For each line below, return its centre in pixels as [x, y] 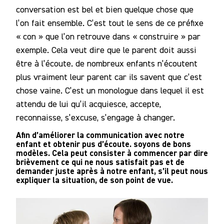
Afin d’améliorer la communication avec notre [100, 135]
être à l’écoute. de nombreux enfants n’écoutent [107, 63]
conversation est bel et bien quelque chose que [105, 9]
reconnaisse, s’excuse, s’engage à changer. [95, 117]
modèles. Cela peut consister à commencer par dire [112, 153]
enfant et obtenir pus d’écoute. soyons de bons [103, 144]
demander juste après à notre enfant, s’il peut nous [112, 171]
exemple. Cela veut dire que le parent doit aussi [106, 50]
